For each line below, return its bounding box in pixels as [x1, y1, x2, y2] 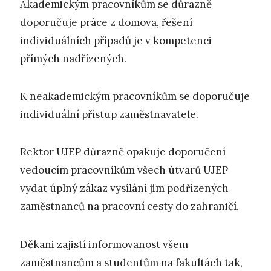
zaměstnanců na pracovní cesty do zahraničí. [20, 200, 239, 214]
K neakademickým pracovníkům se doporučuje [20, 89, 250, 103]
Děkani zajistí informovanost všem [20, 237, 188, 251]
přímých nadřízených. [20, 51, 126, 65]
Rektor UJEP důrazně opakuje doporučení [20, 145, 226, 159]
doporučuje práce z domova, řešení [20, 15, 192, 29]
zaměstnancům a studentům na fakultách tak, [20, 255, 243, 269]
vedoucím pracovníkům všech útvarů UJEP [20, 163, 228, 177]
